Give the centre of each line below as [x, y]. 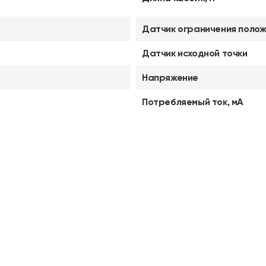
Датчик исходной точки [195, 53]
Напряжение [170, 77]
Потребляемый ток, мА [193, 102]
